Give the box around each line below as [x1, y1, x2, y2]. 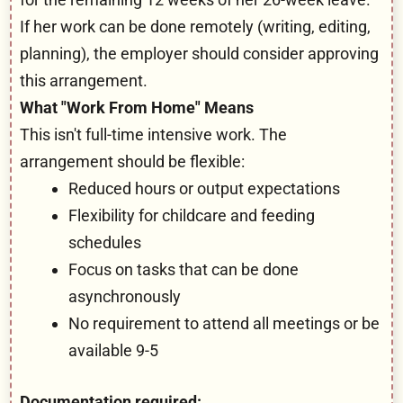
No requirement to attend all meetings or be [68, 313, 380, 333]
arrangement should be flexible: [20, 151, 245, 171]
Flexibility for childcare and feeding [68, 205, 315, 225]
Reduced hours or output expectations [68, 178, 340, 198]
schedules [68, 232, 141, 252]
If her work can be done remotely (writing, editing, [20, 16, 371, 36]
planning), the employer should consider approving [20, 43, 379, 63]
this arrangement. [20, 70, 148, 90]
